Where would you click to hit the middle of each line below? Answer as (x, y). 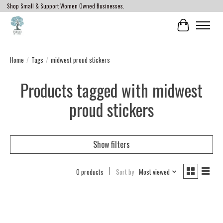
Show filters (111, 144)
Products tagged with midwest (111, 90)
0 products (90, 171)
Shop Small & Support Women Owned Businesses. (65, 6)
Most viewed (154, 171)
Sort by (125, 171)
